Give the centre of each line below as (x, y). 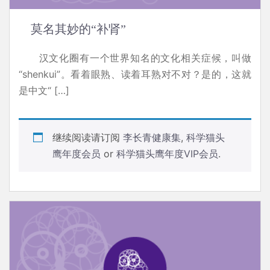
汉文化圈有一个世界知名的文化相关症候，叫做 (135, 58)
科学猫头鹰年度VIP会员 (167, 154)
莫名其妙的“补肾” (78, 29)
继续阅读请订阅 (88, 138)
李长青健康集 (152, 138)
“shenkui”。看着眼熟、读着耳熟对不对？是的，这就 (135, 74)
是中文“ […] (44, 91)
